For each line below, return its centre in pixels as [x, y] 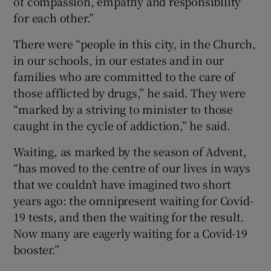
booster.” [36, 249]
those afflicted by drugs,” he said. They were [129, 92]
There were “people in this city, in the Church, [135, 43]
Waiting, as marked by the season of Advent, [130, 151]
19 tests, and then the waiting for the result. [129, 216]
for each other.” [54, 17]
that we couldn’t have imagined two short [122, 184]
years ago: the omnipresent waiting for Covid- [133, 200]
